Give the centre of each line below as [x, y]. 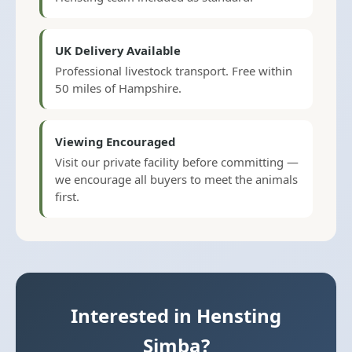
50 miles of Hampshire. [118, 88]
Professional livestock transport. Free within [174, 70]
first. [67, 196]
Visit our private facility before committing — [177, 161]
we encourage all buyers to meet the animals [176, 179]
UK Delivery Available [118, 50]
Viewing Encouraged [115, 141]
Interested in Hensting [176, 315]
